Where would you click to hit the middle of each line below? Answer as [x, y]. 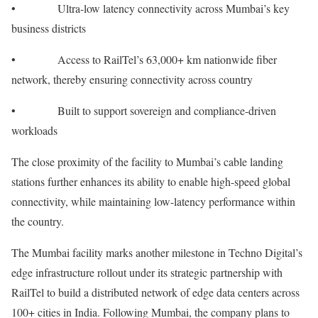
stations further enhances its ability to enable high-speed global [151, 181]
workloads [34, 130]
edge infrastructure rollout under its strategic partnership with [147, 272]
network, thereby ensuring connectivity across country [132, 79]
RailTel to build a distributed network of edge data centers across [155, 292]
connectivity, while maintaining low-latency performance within [153, 201]
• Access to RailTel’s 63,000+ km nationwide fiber [144, 59]
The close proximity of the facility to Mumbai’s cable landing [147, 161]
